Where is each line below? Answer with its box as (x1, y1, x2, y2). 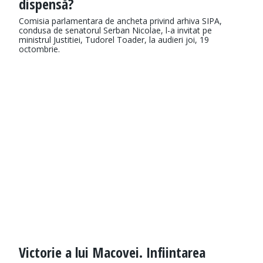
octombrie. (19, 43, 60, 55)
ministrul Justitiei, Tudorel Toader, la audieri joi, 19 (19, 34, 209, 46)
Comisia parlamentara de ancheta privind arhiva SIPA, (19, 15, 222, 27)
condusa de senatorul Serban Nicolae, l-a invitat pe (19, 25, 212, 36)
